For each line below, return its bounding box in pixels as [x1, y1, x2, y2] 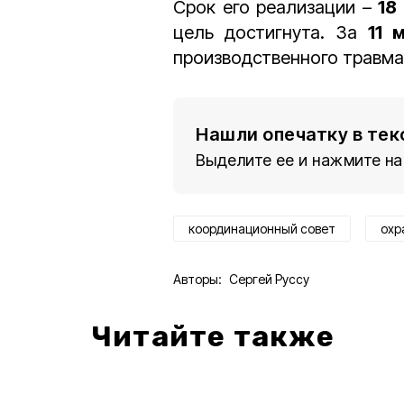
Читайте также [92, 319, 335, 353]
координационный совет [188, 221, 335, 236]
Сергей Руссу [229, 271, 309, 287]
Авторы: [173, 271, 222, 287]
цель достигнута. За [173, 22, 368, 43]
